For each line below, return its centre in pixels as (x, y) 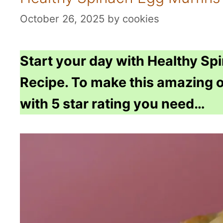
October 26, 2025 (62, 19)
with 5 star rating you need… (112, 104)
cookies (141, 19)
